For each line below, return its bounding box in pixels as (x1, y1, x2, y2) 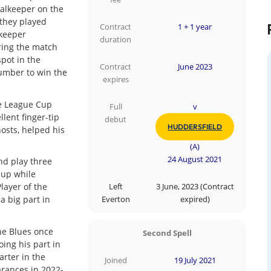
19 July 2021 (174, 255, 216, 266)
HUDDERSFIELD (168, 122, 223, 132)
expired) (180, 194, 210, 205)
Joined (104, 255, 127, 266)
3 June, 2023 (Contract (155, 181, 234, 192)
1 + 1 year (178, 22, 212, 33)
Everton (101, 194, 130, 205)
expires (102, 74, 129, 85)
